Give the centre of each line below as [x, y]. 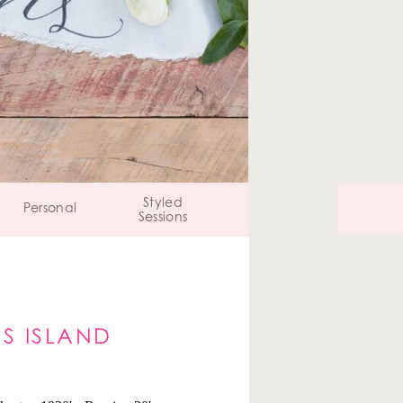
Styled [163, 203]
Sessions [163, 218]
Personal [50, 209]
